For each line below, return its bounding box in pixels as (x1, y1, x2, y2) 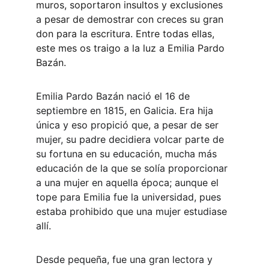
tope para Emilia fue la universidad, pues (36, 191, 224, 203)
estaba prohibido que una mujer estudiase (36, 205, 230, 217)
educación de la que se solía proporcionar (36, 162, 231, 174)
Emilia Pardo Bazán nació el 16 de (36, 90, 193, 102)
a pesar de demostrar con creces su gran (36, 13, 226, 25)
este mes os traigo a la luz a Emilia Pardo (36, 42, 228, 54)
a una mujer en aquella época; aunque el (36, 177, 222, 189)
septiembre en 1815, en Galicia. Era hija (36, 104, 216, 116)
